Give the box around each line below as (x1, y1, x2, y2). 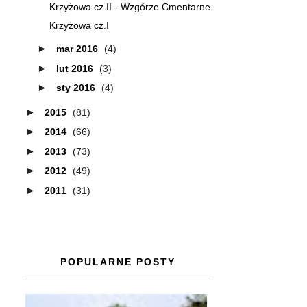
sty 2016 (56, 82, 98, 93)
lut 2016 (56, 62, 96, 74)
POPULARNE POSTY (60, 256, 175, 267)
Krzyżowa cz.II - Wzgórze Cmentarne (49, 1, 210, 12)
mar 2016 (56, 43, 101, 54)
